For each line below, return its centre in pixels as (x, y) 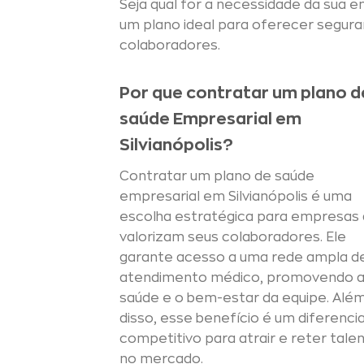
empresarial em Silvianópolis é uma (236, 197)
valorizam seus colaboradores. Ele (233, 237)
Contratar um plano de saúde (217, 176)
